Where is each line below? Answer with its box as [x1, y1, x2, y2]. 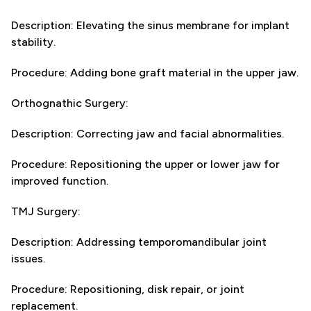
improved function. [11, 174, 108, 187]
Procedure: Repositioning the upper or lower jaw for [11, 158, 280, 171]
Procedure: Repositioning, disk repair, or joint [11, 283, 244, 296]
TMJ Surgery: [11, 205, 81, 218]
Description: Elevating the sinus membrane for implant [11, 19, 289, 32]
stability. [11, 35, 56, 49]
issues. [11, 252, 45, 265]
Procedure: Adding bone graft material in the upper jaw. [11, 66, 299, 79]
